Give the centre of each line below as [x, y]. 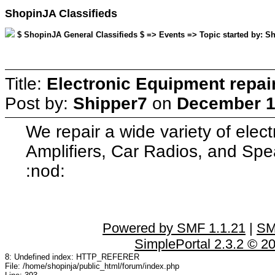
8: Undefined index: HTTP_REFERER [72, 257]
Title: [26, 83]
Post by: [39, 103]
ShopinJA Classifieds [61, 14]
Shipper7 [110, 103]
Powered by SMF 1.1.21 [174, 228]
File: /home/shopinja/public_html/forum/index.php [92, 266]
